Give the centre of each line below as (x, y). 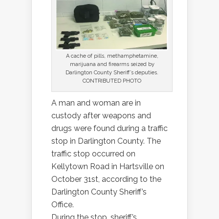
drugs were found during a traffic (109, 128)
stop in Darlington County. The (106, 141)
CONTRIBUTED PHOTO (112, 81)
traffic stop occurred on (93, 153)
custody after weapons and (101, 115)
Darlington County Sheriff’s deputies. (112, 72)
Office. (63, 204)
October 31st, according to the (106, 179)
